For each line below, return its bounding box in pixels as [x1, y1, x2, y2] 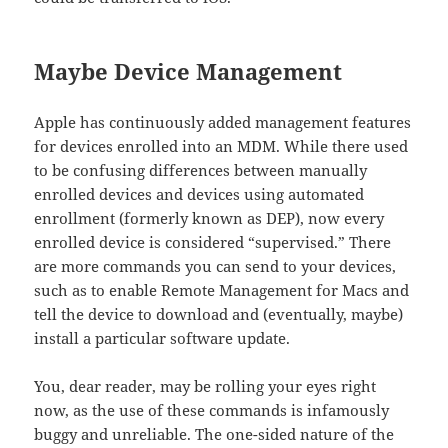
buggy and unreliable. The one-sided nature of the [34, 424, 395, 445]
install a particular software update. [34, 328, 291, 349]
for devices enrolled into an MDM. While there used [34, 136, 409, 157]
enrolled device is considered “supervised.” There [34, 232, 392, 253]
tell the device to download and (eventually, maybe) [34, 304, 404, 325]
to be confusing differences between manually [34, 160, 368, 181]
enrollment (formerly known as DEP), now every [34, 208, 385, 229]
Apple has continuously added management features [34, 112, 412, 133]
